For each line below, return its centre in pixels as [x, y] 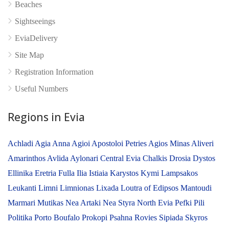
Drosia [181, 158]
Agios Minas [170, 143]
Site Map [29, 55]
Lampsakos [179, 173]
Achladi [21, 143]
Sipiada [172, 217]
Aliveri [202, 143]
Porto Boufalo [58, 217]
